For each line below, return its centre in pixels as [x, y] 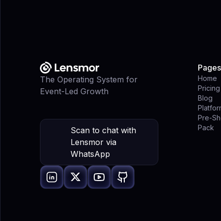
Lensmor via [93, 142]
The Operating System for [89, 79]
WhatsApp [90, 154]
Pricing [209, 88]
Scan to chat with [103, 130]
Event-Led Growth [74, 91]
